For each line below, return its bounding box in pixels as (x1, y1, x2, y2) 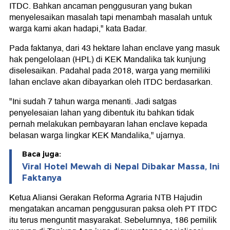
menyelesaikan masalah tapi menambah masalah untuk (9, 11, 212, 25)
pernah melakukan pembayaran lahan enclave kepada (9, 118, 207, 131)
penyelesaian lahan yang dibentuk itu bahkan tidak (9, 106, 194, 120)
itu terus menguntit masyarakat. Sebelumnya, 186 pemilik (9, 214, 217, 227)
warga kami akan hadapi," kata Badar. (9, 22, 147, 36)
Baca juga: (22, 149, 61, 159)
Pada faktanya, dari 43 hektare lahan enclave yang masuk (9, 42, 220, 55)
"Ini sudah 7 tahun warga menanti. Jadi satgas (9, 95, 177, 109)
